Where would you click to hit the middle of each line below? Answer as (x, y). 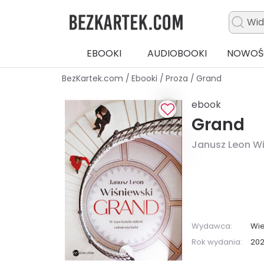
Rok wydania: (217, 242)
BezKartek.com (94, 79)
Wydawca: (212, 226)
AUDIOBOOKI (177, 54)
